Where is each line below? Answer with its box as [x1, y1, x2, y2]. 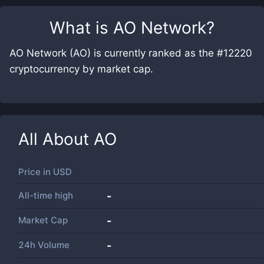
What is [49, 18, 113, 38]
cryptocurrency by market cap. [9, 63, 153, 75]
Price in [18, 166, 53, 177]
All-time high [18, 190, 73, 201]
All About [18, 129, 94, 149]
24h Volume [18, 239, 70, 250]
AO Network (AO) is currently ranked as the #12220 [9, 47, 252, 59]
